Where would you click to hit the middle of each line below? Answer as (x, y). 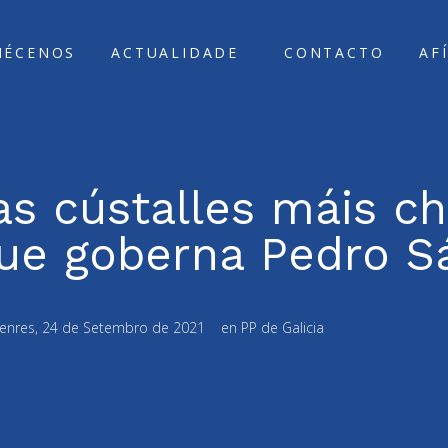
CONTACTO (334, 52)
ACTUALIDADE (175, 52)
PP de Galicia (282, 327)
